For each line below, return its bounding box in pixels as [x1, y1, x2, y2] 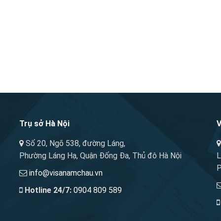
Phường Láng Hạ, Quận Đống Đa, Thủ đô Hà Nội [19, 151, 182, 161]
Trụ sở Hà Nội [19, 119, 70, 129]
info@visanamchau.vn [29, 168, 103, 178]
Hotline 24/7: [25, 185, 72, 195]
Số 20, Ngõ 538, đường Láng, [24, 139, 125, 148]
